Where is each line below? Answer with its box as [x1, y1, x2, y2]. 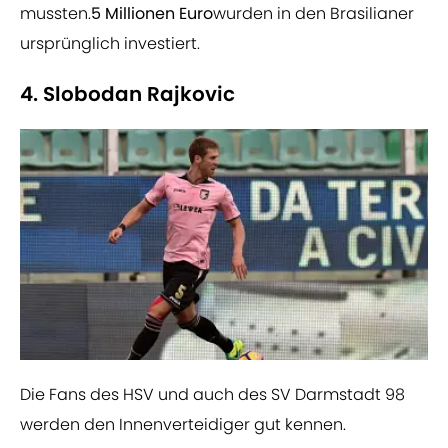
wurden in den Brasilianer [213, 2, 414, 26]
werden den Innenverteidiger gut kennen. [20, 412, 346, 436]
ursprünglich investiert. [20, 32, 200, 56]
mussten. [20, 2, 91, 26]
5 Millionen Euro [91, 2, 213, 26]
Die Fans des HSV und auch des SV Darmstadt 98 [20, 382, 405, 406]
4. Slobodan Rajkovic [20, 80, 235, 109]
